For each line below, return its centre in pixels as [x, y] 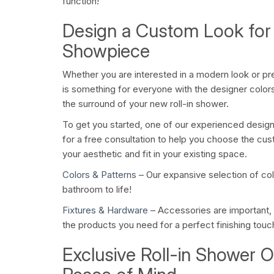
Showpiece [106, 51]
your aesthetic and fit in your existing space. [155, 154]
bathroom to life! [97, 190]
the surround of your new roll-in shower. [146, 104]
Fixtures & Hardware [105, 210]
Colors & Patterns [99, 175]
